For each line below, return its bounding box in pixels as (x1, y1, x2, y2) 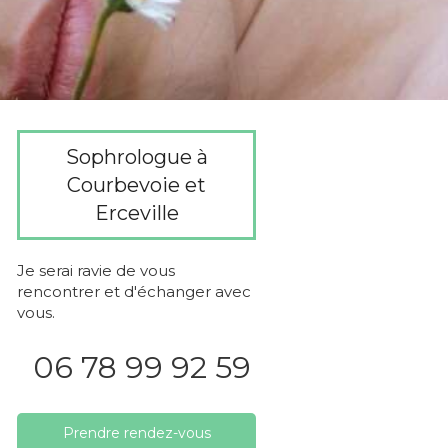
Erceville (94, 201, 179, 225)
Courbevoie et (67, 173, 206, 197)
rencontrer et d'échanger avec (17, 282, 251, 301)
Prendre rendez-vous (62, 424, 211, 442)
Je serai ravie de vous (17, 261, 175, 280)
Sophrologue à (65, 145, 208, 169)
